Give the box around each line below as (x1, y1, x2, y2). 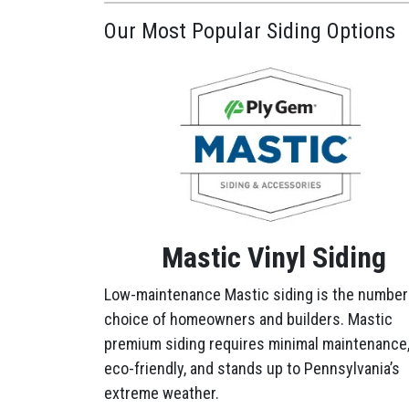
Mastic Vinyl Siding (162, 240, 386, 275)
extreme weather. (104, 383, 219, 403)
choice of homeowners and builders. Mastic (104, 309, 393, 329)
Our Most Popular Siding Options (104, 18, 395, 44)
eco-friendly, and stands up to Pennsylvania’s (104, 359, 400, 378)
